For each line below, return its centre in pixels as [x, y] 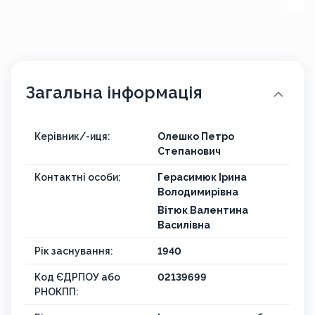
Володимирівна [198, 192]
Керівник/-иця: [72, 137]
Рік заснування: [74, 251]
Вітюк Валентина [203, 211]
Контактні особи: [78, 178]
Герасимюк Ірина [202, 178]
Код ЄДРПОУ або [77, 277]
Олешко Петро [196, 137]
